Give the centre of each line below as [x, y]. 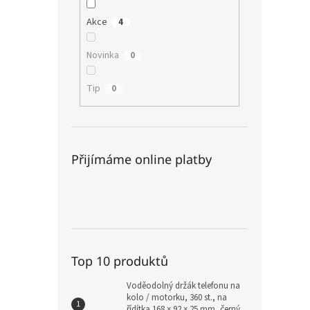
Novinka [102, 55]
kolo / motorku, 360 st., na [177, 298]
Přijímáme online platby [142, 159]
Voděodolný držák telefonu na [183, 286]
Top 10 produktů [120, 261]
